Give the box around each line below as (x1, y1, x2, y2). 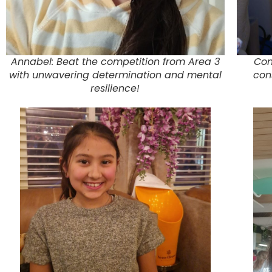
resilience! (90, 81, 140, 96)
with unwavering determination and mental (8, 68, 222, 83)
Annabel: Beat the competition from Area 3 (10, 55, 220, 69)
